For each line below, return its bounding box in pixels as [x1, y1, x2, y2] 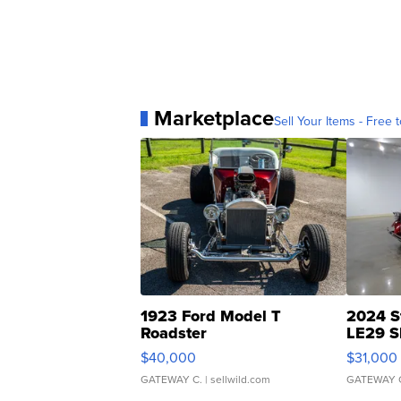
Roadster [141, 321, 207, 346]
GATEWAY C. [141, 371, 202, 388]
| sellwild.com [202, 371, 270, 388]
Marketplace [154, 102, 274, 135]
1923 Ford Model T [141, 304, 281, 328]
